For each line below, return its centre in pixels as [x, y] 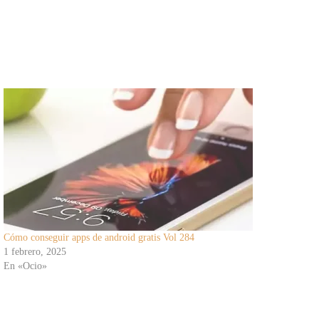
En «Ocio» [25, 266]
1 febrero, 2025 [35, 252]
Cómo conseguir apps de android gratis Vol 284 [99, 238]
